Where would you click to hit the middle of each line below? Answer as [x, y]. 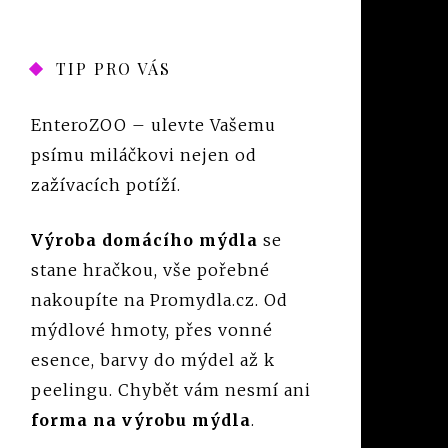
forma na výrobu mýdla [141, 420]
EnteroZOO [79, 125]
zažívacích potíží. [106, 185]
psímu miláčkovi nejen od [144, 155]
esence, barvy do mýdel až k [153, 360]
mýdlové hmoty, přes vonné [152, 330]
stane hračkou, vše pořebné [150, 270]
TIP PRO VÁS [113, 68]
